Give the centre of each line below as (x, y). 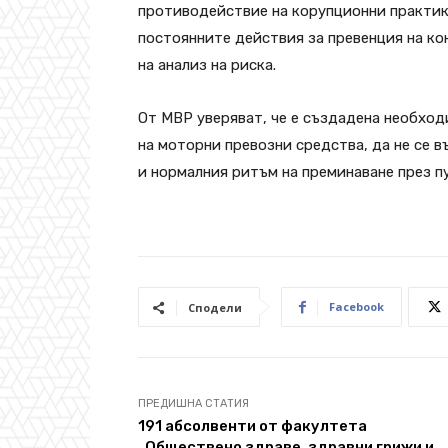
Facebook (356, 306)
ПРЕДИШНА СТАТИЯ (193, 403)
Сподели (215, 307)
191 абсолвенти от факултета (252, 426)
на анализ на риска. (207, 65)
